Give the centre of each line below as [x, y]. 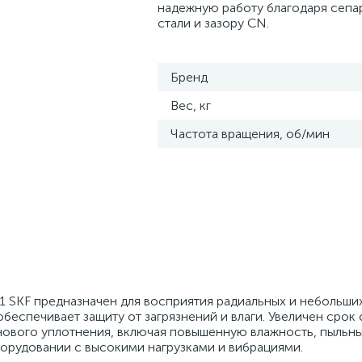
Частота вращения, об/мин [250, 134]
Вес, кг [191, 105]
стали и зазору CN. [213, 23]
